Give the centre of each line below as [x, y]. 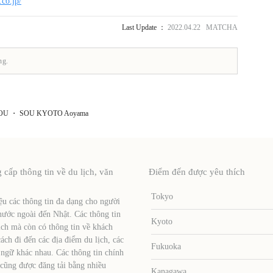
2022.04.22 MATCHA [202, 27]
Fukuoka [166, 246]
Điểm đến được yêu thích [197, 172]
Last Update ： [144, 27]
